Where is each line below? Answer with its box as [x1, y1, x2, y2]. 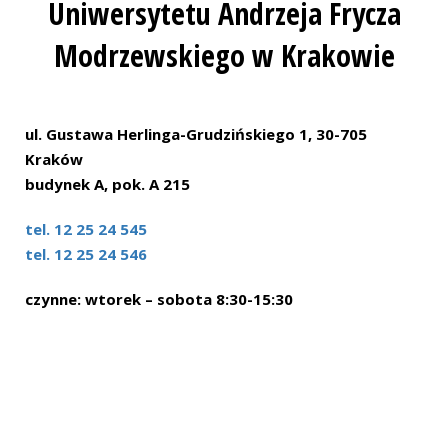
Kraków [25, 149, 83, 169]
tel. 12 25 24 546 [25, 244, 147, 264]
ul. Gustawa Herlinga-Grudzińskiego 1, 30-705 [25, 124, 367, 144]
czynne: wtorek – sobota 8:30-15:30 [25, 289, 293, 309]
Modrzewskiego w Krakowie [53, 35, 395, 76]
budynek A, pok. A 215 [25, 174, 190, 194]
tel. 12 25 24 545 [25, 219, 147, 239]
